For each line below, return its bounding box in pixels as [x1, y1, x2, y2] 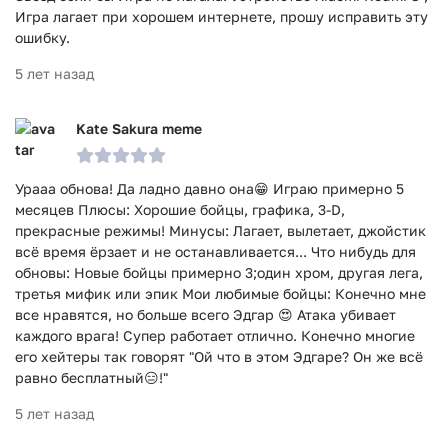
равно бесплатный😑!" [15, 369, 168, 386]
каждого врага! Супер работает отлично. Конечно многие [15, 327, 415, 344]
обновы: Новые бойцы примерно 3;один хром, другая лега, [15, 264, 423, 281]
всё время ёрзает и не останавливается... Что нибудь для [15, 243, 416, 260]
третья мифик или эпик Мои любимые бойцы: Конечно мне [15, 285, 426, 302]
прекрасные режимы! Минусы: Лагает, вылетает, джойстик [15, 222, 426, 239]
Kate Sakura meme [76, 120, 202, 137]
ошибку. [15, 29, 70, 46]
